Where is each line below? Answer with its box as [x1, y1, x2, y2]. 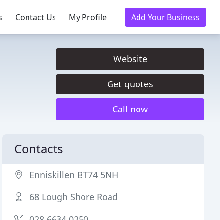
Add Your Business [131, 12, 200, 23]
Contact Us [15, 12, 56, 23]
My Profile [69, 12, 107, 23]
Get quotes [107, 78, 153, 90]
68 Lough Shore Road [29, 191, 118, 203]
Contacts [14, 140, 64, 157]
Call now [112, 103, 148, 115]
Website [113, 53, 147, 65]
